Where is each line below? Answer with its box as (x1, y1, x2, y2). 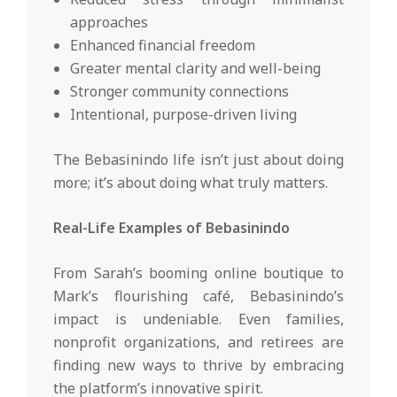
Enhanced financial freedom (70, 35, 256, 56)
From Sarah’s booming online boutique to (53, 263, 344, 284)
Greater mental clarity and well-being (70, 58, 322, 79)
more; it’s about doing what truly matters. (53, 173, 328, 193)
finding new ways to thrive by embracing (53, 355, 344, 376)
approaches (70, 12, 149, 33)
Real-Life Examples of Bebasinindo (53, 218, 290, 238)
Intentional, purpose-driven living (70, 105, 298, 125)
